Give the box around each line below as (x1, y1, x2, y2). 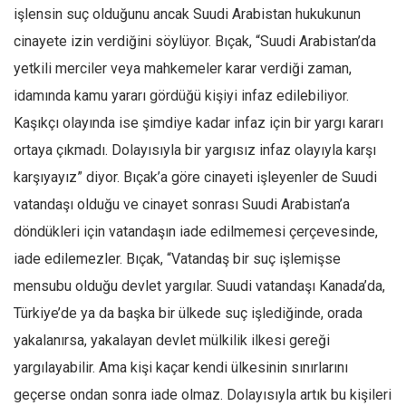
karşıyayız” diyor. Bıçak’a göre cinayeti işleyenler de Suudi (14, 169, 377, 187)
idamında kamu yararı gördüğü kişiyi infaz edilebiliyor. (14, 87, 349, 105)
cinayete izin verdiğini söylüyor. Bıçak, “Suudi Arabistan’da (14, 33, 376, 51)
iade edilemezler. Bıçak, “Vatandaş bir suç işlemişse (14, 250, 341, 268)
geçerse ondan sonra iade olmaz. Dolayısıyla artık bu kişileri (14, 386, 391, 404)
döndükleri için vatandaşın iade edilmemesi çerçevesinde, (14, 223, 378, 241)
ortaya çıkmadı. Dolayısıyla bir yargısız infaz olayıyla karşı (14, 141, 376, 159)
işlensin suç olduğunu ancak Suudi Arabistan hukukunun (14, 5, 361, 24)
